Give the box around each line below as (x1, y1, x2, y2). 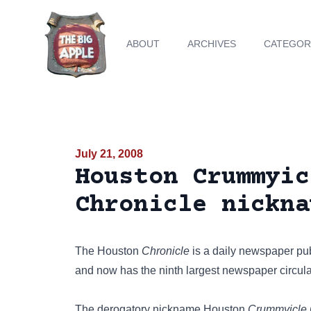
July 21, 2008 (75, 148, 143, 160)
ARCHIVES (187, 38, 237, 49)
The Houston (75, 245, 142, 257)
